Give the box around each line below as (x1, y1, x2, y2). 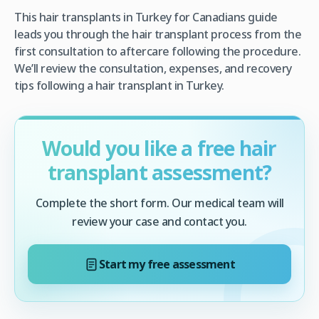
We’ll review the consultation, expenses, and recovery (14, 61, 292, 77)
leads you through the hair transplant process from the (14, 26, 301, 43)
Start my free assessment (99, 256, 235, 272)
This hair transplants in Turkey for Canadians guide (14, 9, 278, 26)
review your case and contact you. (72, 214, 247, 230)
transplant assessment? (47, 159, 272, 187)
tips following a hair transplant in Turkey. (14, 78, 224, 94)
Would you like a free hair (42, 135, 277, 162)
